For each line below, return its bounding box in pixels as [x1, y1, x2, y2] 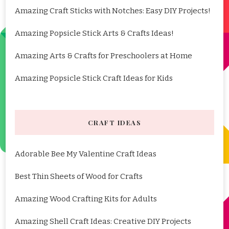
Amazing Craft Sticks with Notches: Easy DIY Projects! [15, 6, 211, 16]
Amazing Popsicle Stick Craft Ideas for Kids [15, 74, 173, 83]
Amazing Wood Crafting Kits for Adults [15, 194, 157, 204]
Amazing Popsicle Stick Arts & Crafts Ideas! [15, 29, 174, 38]
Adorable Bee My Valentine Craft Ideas [15, 149, 156, 159]
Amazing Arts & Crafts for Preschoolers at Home [15, 51, 192, 61]
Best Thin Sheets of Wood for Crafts [15, 172, 143, 181]
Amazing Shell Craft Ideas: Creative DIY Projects [15, 217, 191, 226]
